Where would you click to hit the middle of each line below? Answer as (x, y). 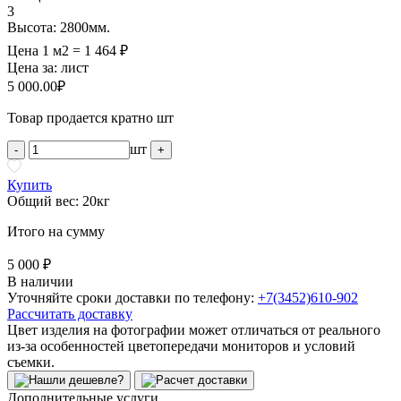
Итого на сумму (56, 231)
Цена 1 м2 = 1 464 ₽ (68, 50)
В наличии (40, 281)
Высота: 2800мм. (59, 27)
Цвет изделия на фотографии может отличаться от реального (194, 329)
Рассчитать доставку (70, 313)
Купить (30, 184)
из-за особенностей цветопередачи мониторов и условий (181, 346)
